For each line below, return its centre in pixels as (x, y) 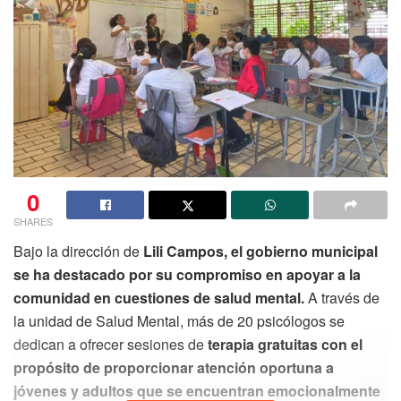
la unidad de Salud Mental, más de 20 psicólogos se (179, 320)
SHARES (33, 221)
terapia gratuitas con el (285, 344)
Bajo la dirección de (78, 251)
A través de (342, 297)
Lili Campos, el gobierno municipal (260, 251)
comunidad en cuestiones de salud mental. (159, 297)
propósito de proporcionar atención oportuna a (174, 367)
